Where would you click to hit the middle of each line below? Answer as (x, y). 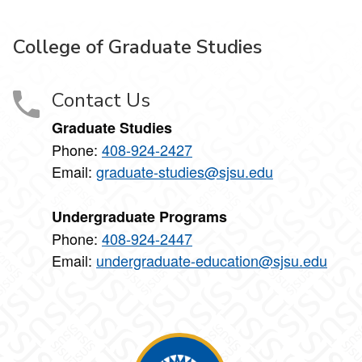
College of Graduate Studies (137, 47)
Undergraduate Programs (139, 217)
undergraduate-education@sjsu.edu (212, 261)
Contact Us (101, 101)
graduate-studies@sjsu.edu (185, 172)
